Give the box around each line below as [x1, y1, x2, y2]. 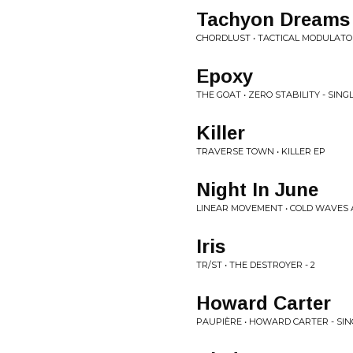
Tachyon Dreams [196, 9, 350, 30]
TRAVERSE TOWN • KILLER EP [196, 146, 325, 157]
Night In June [196, 179, 318, 200]
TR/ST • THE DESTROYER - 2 [196, 259, 315, 270]
